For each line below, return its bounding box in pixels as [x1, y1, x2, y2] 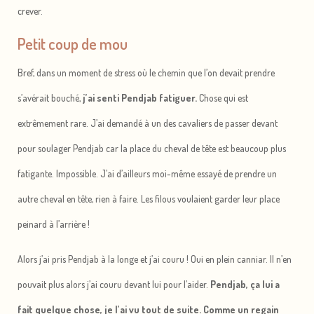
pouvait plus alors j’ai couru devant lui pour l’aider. [18, 278, 210, 291]
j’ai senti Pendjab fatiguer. [81, 92, 197, 104]
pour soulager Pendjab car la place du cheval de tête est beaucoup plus [18, 142, 286, 155]
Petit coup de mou [18, 34, 128, 54]
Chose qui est [197, 92, 248, 104]
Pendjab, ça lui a [210, 278, 280, 291]
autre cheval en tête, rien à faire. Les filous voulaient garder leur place [18, 193, 280, 205]
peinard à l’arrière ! [18, 218, 90, 231]
